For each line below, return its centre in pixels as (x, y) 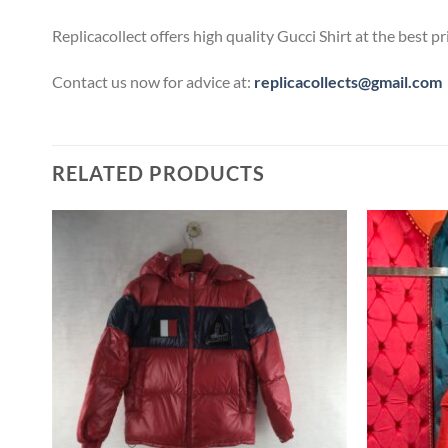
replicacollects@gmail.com (348, 81)
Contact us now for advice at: (153, 81)
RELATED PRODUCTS (158, 172)
